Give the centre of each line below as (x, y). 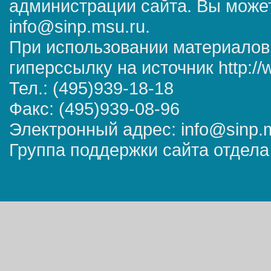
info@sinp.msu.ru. (80, 26)
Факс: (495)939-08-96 (94, 109)
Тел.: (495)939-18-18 (91, 88)
